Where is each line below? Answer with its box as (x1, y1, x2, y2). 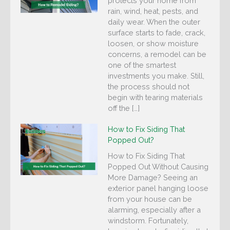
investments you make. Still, (108, 71, 204, 81)
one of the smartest (108, 61, 176, 70)
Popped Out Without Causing (108, 162, 208, 171)
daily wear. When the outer (108, 17, 200, 27)
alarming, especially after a (108, 205, 201, 215)
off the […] (108, 104, 140, 113)
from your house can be (108, 195, 192, 204)
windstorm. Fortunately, (108, 216, 188, 225)
